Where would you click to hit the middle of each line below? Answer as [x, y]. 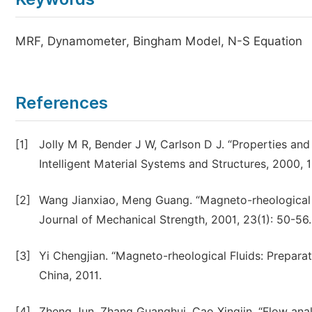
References [62, 103]
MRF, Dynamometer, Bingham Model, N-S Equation [159, 41]
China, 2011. [70, 275]
